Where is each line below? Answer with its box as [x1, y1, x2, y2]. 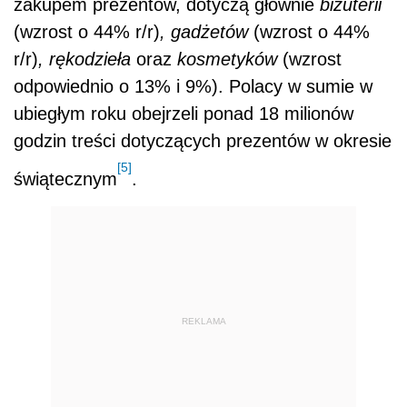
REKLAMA [181, 316, 226, 327]
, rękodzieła [38, 48, 136, 69]
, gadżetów [160, 21, 253, 42]
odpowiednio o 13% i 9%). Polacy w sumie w [14, 75, 372, 96]
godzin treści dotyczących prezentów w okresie [14, 130, 392, 151]
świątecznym [14, 168, 117, 189]
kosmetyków [172, 48, 283, 69]
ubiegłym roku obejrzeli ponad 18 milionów [14, 103, 353, 124]
